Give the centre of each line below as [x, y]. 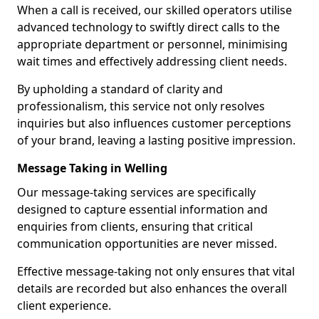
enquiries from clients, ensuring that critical [135, 226]
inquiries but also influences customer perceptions [154, 123]
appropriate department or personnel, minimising [152, 44]
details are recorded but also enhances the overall [152, 288]
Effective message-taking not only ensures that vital [156, 271]
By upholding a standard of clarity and [120, 89]
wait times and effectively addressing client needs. [152, 61]
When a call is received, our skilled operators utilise [155, 10]
